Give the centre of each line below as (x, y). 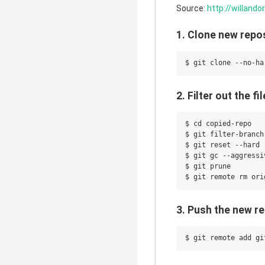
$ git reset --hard (222, 145)
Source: (192, 8)
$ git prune (208, 166)
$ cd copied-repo (218, 124)
